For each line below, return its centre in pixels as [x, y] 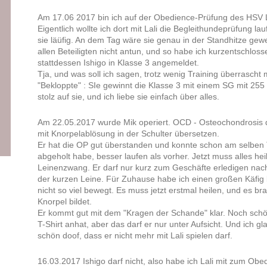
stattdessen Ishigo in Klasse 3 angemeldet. [118, 63]
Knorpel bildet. [64, 202]
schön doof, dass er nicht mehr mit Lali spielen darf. [135, 236]
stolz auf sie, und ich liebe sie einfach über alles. [128, 97]
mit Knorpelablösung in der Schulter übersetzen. [128, 134]
